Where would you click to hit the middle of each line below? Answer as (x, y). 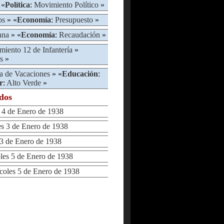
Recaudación (79, 35)
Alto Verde (24, 83)
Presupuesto (74, 20)
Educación (80, 74)
